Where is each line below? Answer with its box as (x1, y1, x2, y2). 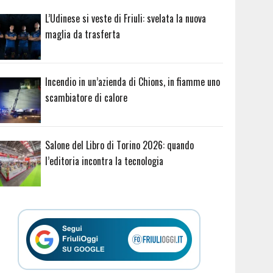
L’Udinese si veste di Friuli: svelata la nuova (45, 11, 207, 26)
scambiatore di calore (45, 90, 128, 105)
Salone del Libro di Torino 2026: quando (45, 137, 194, 152)
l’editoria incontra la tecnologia (45, 153, 164, 168)
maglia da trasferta (45, 27, 121, 42)
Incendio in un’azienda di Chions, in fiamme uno (45, 74, 221, 89)
